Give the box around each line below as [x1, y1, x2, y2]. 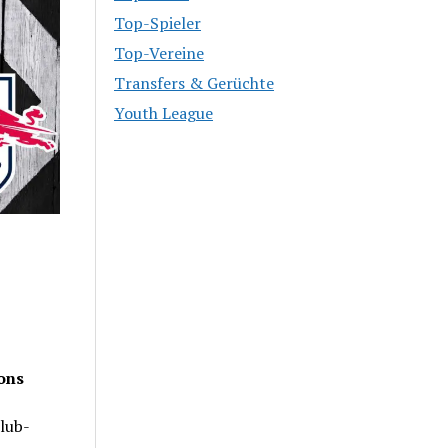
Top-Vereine [114, 41, 205, 64]
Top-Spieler [114, 11, 202, 34]
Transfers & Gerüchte [114, 71, 275, 94]
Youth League [114, 101, 214, 124]
